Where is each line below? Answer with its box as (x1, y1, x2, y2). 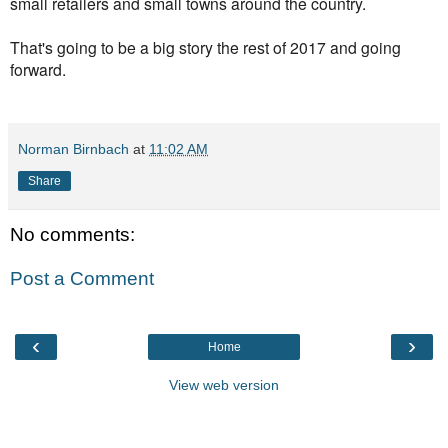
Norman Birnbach (18, 140, 129, 157)
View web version (169, 376, 279, 393)
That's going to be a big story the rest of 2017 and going (10, 35, 401, 58)
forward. (10, 57, 66, 80)
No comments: (10, 223, 135, 245)
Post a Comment (10, 267, 154, 289)
